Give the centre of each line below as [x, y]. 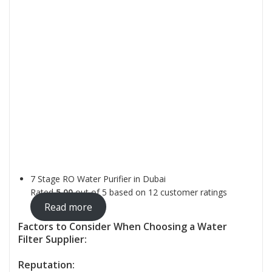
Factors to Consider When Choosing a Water [123, 226]
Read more [68, 207]
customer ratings [192, 192]
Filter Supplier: [53, 239]
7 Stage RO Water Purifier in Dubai [98, 179]
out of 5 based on [110, 192]
